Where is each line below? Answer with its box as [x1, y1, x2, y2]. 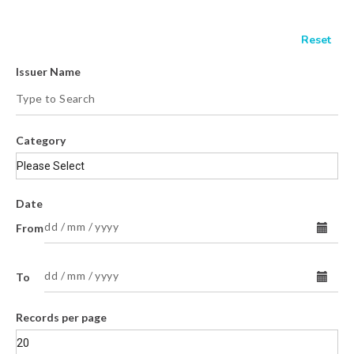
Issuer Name [16, 64, 81, 78]
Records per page [16, 310, 107, 324]
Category [16, 133, 66, 147]
